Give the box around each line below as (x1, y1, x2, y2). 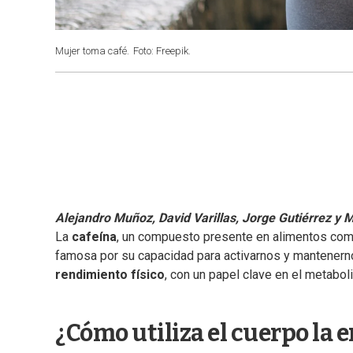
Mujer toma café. (55, 45, 129, 57)
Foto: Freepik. (133, 45, 191, 57)
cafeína (72, 229, 117, 245)
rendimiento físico (55, 267, 165, 283)
